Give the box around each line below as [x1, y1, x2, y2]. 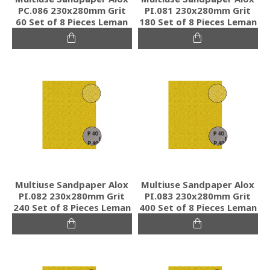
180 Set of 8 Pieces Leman [139, 15, 257, 28]
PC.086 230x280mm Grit [17, 4, 126, 16]
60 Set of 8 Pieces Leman [16, 15, 128, 28]
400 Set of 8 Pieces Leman [139, 201, 257, 213]
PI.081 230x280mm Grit [145, 4, 251, 16]
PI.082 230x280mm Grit [19, 189, 125, 202]
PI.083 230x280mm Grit [145, 189, 251, 202]
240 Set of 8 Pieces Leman [13, 201, 131, 213]
